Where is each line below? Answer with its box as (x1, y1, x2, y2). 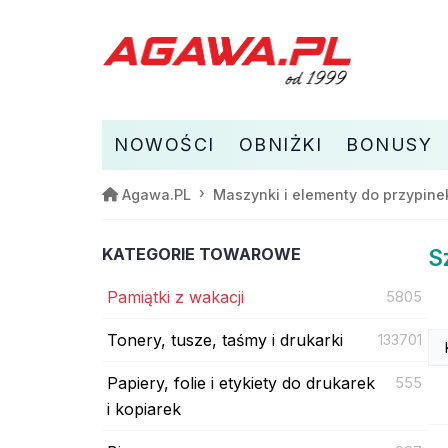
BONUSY (346, 133, 432, 155)
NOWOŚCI (114, 133, 215, 155)
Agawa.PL (122, 185, 191, 203)
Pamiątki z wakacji (107, 286, 244, 307)
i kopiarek (107, 398, 181, 419)
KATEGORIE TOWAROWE (102, 243, 301, 264)
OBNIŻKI (238, 133, 322, 155)
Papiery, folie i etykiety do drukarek (107, 372, 375, 393)
